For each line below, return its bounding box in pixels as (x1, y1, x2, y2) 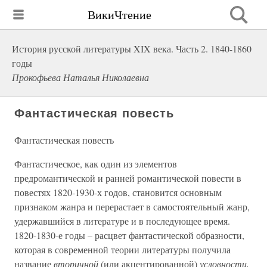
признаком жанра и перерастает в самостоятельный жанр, (14, 200, 250, 213)
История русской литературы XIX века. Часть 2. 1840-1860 (12, 42, 252, 55)
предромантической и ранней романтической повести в (14, 172, 241, 184)
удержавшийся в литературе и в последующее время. (14, 215, 230, 227)
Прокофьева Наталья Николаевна (12, 71, 149, 83)
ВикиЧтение (88, 6, 151, 23)
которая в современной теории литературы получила (14, 243, 231, 256)
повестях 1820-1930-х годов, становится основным (14, 186, 222, 198)
